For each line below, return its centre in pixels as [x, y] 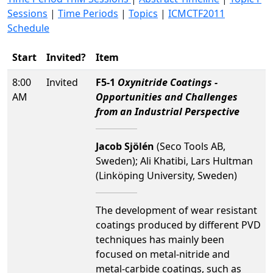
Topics [143, 13]
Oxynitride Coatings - [168, 82]
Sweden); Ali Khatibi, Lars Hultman [174, 161]
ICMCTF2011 [197, 13]
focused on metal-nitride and [163, 254]
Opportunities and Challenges [167, 97]
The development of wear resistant [176, 210]
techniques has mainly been [160, 239]
